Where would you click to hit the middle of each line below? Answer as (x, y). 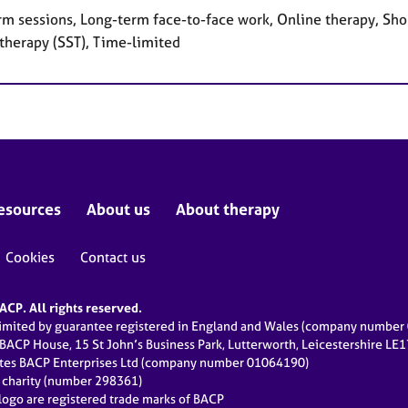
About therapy (228, 209)
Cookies (30, 258)
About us (118, 209)
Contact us (113, 258)
